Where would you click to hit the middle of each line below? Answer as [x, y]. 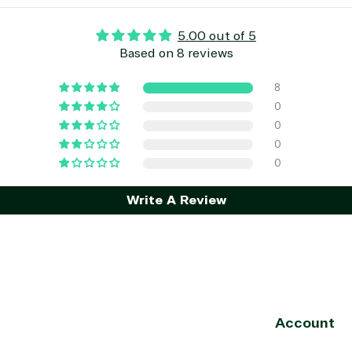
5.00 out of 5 [217, 37]
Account [305, 323]
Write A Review [176, 201]
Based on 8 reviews [176, 54]
